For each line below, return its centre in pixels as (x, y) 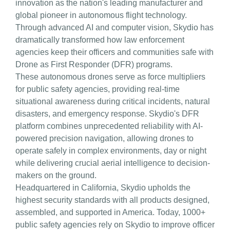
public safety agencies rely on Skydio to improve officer (115, 225)
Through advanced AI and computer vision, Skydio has (114, 27)
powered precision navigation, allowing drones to (104, 138)
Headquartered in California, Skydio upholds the (103, 188)
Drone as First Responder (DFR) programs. (94, 64)
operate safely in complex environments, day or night (111, 151)
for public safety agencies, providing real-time (97, 89)
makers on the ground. (56, 175)
